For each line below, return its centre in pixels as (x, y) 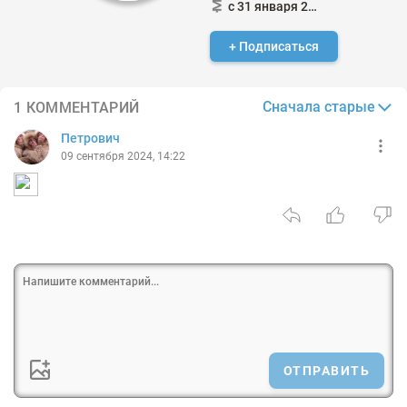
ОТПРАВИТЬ (326, 371)
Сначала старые (319, 107)
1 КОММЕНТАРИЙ (77, 107)
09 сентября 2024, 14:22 (123, 156)
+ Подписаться (274, 46)
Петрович (90, 138)
